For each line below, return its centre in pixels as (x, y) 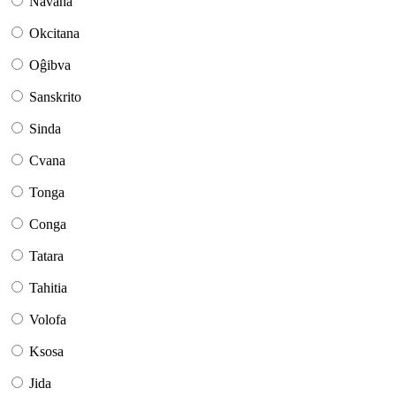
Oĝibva (50, 65)
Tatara (46, 256)
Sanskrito (55, 97)
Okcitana (54, 34)
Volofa (48, 320)
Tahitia (48, 288)
